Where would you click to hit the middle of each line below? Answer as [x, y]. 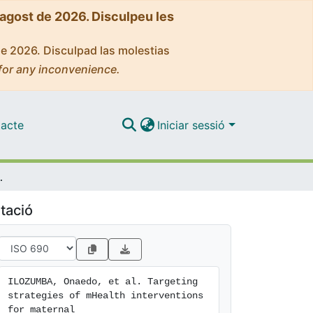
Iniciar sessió [193, 125]
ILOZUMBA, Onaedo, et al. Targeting [103, 282]
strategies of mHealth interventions [105, 296]
